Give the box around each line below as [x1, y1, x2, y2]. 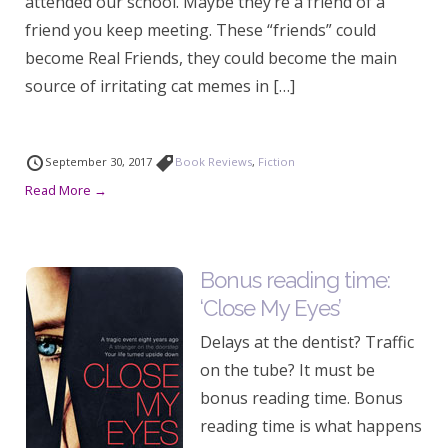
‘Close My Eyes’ [200, 295, 341, 321]
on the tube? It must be [200, 359, 375, 381]
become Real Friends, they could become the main [25, 47, 397, 69]
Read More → [25, 181, 107, 199]
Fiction [258, 154, 295, 169]
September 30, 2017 [45, 154, 155, 169]
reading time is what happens [200, 415, 422, 437]
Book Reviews [175, 154, 252, 169]
